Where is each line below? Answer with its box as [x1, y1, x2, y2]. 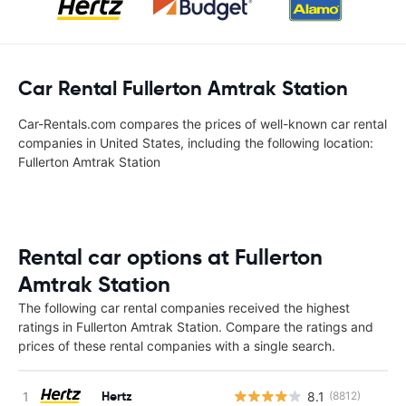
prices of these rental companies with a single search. [18, 338, 335, 353]
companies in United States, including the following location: [18, 135, 373, 150]
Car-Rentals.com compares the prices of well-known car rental [18, 116, 387, 131]
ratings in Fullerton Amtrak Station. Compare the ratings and [18, 319, 373, 334]
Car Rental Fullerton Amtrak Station [18, 76, 348, 101]
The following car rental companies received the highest [18, 300, 350, 315]
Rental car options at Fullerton [18, 244, 323, 271]
